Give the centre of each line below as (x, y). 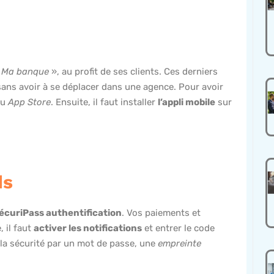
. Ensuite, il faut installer (104, 102)
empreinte (180, 244)
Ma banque (25, 72)
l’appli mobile (187, 102)
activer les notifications (88, 228)
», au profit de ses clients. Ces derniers (133, 72)
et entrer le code (178, 228)
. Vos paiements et (161, 213)
